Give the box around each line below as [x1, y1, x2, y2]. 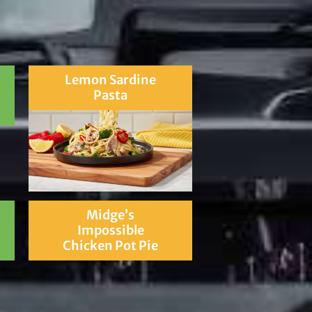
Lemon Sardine [65, 71, 157, 88]
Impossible [77, 222, 144, 239]
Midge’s [86, 207, 135, 224]
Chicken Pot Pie [63, 237, 159, 254]
